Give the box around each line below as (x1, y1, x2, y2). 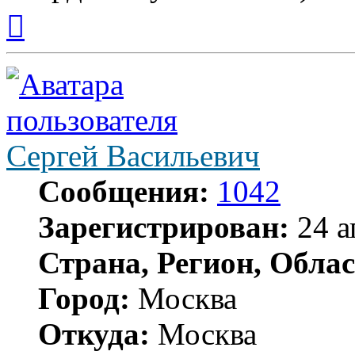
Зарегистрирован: (38, 210, 289, 245)
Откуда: (38, 317, 150, 352)
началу (24, 32, 60, 46)
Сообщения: (38, 174, 209, 209)
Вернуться (24, 3, 80, 17)
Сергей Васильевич (6, 139, 260, 174)
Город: (38, 281, 130, 316)
